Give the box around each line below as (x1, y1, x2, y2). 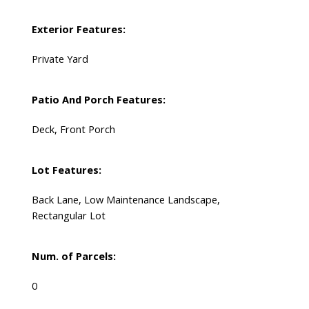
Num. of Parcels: (31, 249, 116, 263)
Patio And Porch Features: (31, 92, 166, 107)
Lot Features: (31, 163, 101, 177)
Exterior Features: (31, 22, 126, 37)
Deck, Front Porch (31, 122, 115, 137)
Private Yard (31, 52, 88, 66)
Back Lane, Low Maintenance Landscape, (31, 192, 220, 207)
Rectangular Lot (31, 208, 106, 223)
